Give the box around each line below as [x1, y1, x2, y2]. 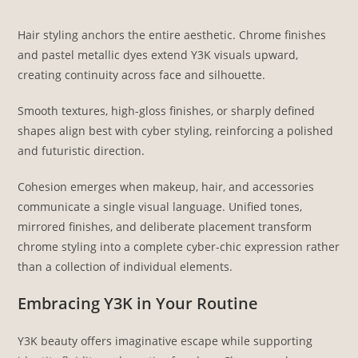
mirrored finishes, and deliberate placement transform [18, 219, 312, 235]
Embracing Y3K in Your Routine [18, 292, 259, 315]
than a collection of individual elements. [18, 259, 233, 275]
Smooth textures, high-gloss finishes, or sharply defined [18, 103, 316, 119]
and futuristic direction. [18, 143, 145, 159]
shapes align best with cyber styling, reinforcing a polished [18, 123, 334, 139]
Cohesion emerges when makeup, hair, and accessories [18, 179, 315, 195]
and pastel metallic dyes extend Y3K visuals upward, [18, 47, 299, 63]
